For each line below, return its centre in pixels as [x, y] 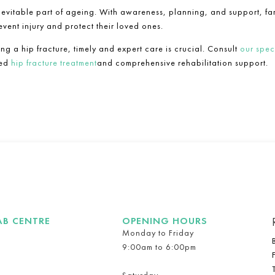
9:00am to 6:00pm [160, 247]
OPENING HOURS [165, 221]
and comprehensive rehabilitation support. [182, 63]
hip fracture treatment [54, 63]
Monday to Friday [158, 233]
